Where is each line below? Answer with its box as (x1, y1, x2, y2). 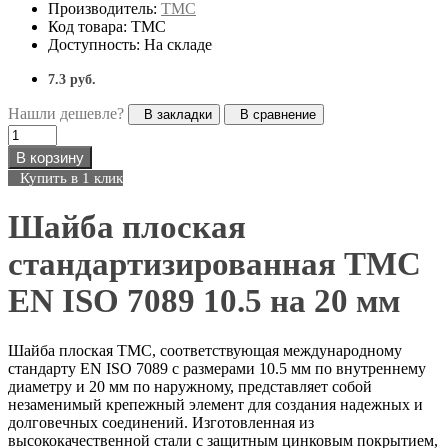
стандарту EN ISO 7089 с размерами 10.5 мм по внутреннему (8, 360, 426, 378)
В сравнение (232, 107, 316, 123)
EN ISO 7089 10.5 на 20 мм (8, 283, 400, 320)
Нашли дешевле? (8, 105, 124, 123)
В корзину (16, 149, 84, 167)
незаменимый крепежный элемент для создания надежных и (8, 396, 423, 414)
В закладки (136, 107, 212, 123)
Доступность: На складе (48, 36, 212, 54)
